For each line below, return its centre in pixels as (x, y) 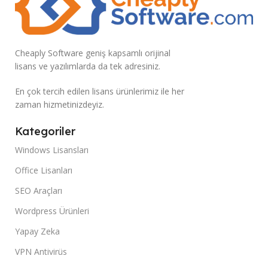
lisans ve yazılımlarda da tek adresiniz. (88, 66)
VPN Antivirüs (41, 251)
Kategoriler (45, 131)
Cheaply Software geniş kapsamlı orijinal (93, 53)
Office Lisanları (44, 170)
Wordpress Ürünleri (52, 211)
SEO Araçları (39, 190)
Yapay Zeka (37, 231)
